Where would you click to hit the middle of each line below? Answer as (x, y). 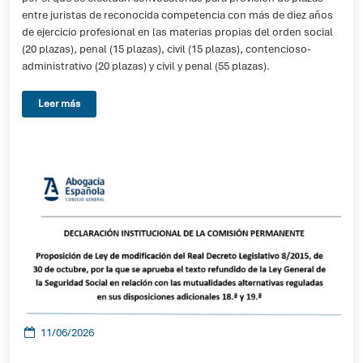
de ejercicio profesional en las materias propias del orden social (177, 32)
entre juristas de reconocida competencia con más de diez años (177, 15)
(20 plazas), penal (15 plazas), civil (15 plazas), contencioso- (167, 49)
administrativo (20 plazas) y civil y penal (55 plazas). (146, 66)
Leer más (59, 104)
